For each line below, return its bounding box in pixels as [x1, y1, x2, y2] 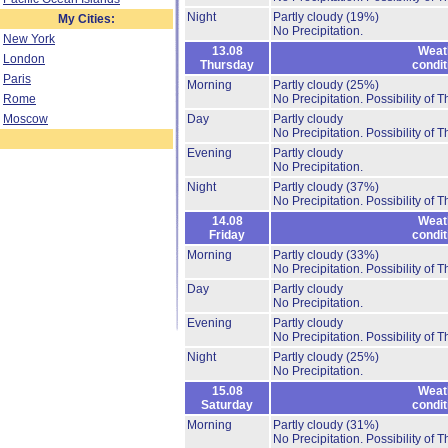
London [3, 52, 45, 66]
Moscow [3, 112, 48, 126]
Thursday [200, 58, 254, 72]
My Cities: [58, 12, 115, 26]
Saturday [201, 398, 253, 412]
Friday [209, 228, 245, 242]
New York [3, 32, 55, 46]
